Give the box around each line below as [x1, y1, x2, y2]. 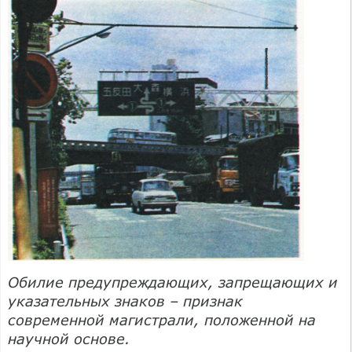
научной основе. [8, 329, 130, 347]
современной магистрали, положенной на [8, 310, 316, 328]
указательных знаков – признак [8, 291, 243, 310]
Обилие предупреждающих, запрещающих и [8, 273, 338, 291]
